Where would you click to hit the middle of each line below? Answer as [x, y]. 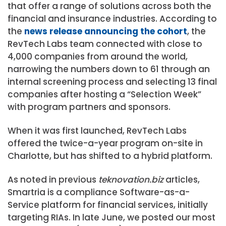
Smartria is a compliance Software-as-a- [99, 192]
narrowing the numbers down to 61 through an [109, 69]
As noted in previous [53, 180]
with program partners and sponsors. [89, 107]
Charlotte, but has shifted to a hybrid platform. [110, 156]
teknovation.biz [132, 180]
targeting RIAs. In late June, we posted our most [111, 218]
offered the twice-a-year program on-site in [105, 144]
